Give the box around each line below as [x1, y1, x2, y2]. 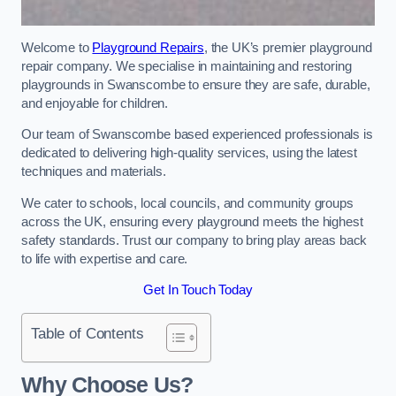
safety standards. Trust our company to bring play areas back [21, 232, 368, 247]
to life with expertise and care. [21, 251, 188, 266]
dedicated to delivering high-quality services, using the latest [21, 146, 357, 161]
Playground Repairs [92, 40, 204, 55]
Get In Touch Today [143, 283, 253, 298]
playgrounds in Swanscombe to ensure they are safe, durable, [21, 77, 370, 92]
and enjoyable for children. [21, 95, 171, 110]
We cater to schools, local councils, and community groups [21, 195, 354, 210]
